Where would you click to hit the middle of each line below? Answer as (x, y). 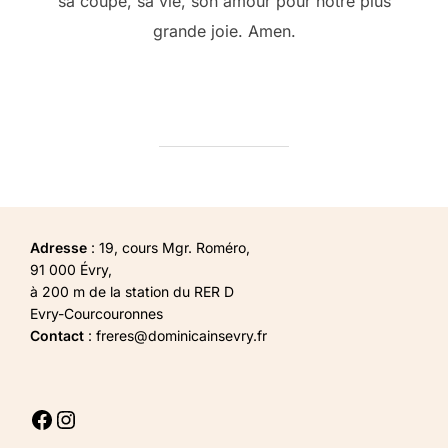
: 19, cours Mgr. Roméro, (170, 247)
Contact (59, 335)
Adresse (60, 247)
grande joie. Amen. (224, 30)
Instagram (109, 418)
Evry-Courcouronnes (96, 313)
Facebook (84, 418)
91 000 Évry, (71, 269)
